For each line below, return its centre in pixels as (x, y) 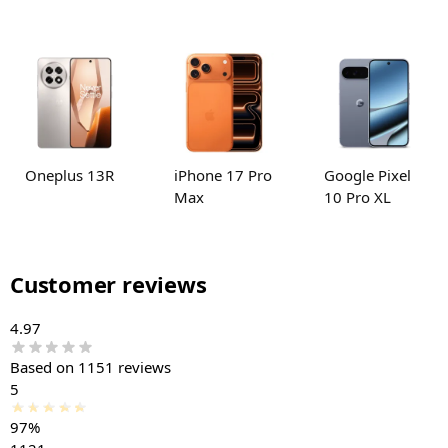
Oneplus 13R (69, 174)
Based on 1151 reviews (90, 366)
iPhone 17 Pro (223, 174)
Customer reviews (108, 283)
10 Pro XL (357, 196)
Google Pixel (367, 174)
